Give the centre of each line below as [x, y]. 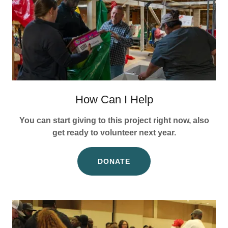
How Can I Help [114, 99]
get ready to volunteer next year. [114, 132]
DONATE [114, 161]
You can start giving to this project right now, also [114, 120]
